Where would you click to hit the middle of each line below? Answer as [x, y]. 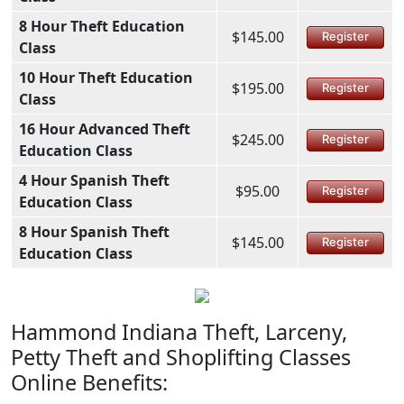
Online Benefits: [89, 382]
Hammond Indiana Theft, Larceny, [179, 331]
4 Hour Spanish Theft [94, 180]
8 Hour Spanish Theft [94, 231]
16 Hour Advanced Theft [105, 129]
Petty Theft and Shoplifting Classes [181, 357]
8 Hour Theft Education [102, 26]
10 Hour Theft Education [106, 77]
